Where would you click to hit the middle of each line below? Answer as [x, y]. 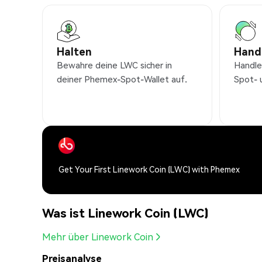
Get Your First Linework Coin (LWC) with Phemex [149, 169]
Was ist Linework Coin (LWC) [125, 212]
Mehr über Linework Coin [98, 237]
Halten [74, 51]
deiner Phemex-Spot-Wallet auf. [122, 79]
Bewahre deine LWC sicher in [114, 65]
